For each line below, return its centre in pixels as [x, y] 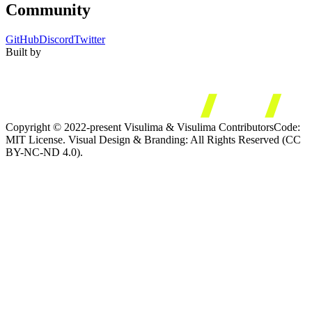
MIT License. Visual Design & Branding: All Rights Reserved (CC [153, 140]
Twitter [89, 39]
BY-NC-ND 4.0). [44, 153]
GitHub [22, 39]
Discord [56, 39]
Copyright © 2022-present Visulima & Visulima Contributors [140, 127]
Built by [23, 52]
